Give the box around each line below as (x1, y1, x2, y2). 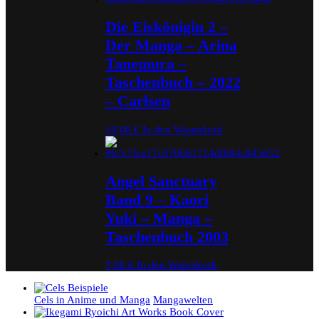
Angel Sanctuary (105, 172, 217, 190)
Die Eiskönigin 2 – (105, 18, 228, 36)
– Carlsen (105, 92, 170, 110)
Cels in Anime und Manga (34, 293, 150, 305)
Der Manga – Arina (105, 36, 237, 55)
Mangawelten (153, 293, 213, 305)
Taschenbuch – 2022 (105, 73, 241, 92)
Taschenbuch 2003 (105, 227, 229, 246)
